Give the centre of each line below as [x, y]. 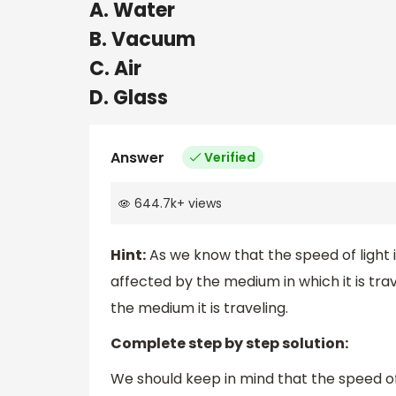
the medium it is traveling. [199, 308]
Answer [137, 157]
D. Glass [129, 97]
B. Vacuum [142, 39]
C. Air [115, 68]
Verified [230, 157]
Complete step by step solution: [229, 344]
